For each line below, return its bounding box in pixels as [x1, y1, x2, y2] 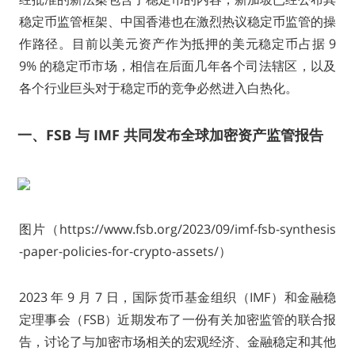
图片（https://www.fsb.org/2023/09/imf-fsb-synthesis [18, 220, 337, 239]
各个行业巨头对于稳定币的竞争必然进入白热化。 [18, 79, 298, 97]
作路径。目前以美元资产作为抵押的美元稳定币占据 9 [18, 35, 337, 53]
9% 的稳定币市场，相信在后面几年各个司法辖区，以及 [18, 57, 337, 75]
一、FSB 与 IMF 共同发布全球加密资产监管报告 [17, 125, 324, 145]
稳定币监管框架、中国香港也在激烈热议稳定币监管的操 [18, 13, 337, 31]
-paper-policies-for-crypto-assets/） [18, 242, 231, 261]
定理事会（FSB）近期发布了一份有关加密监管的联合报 [18, 311, 337, 329]
